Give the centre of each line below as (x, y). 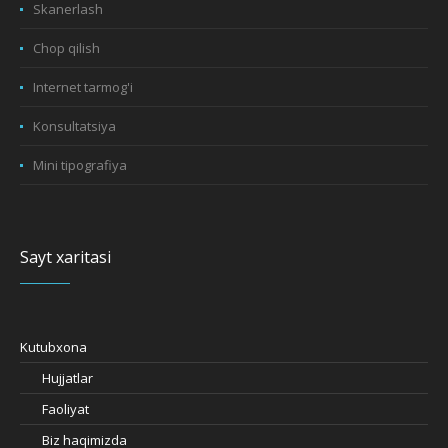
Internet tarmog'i (83, 87)
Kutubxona (54, 347)
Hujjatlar (68, 378)
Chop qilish (67, 48)
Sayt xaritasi (66, 257)
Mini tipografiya (80, 165)
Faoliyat (66, 409)
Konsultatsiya (75, 126)
